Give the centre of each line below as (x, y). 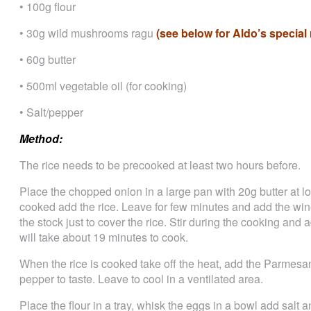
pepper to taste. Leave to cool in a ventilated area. (141, 279)
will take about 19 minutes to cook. (104, 237)
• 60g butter (48, 59)
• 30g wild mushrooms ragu (88, 33)
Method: (42, 138)
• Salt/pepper (51, 112)
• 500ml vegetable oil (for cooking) (103, 86)
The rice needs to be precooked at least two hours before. (160, 165)
